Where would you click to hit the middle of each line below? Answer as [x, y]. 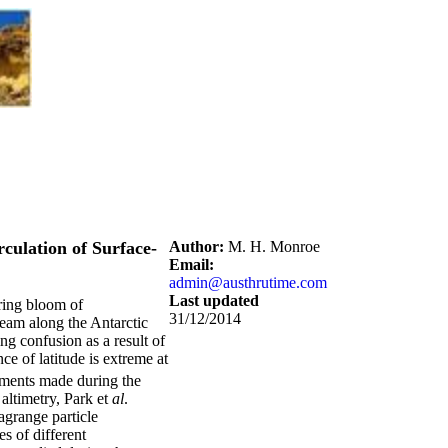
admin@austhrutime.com [248, 282]
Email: [191, 264]
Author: [196, 246]
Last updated [214, 300]
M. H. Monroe [272, 246]
